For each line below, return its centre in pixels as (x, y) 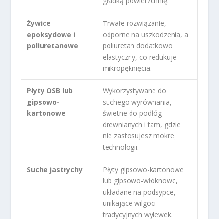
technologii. (121, 147)
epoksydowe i (51, 34)
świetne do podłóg (132, 113)
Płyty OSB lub (50, 90)
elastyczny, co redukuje (140, 57)
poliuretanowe (53, 45)
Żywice (39, 23)
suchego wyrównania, (137, 102)
